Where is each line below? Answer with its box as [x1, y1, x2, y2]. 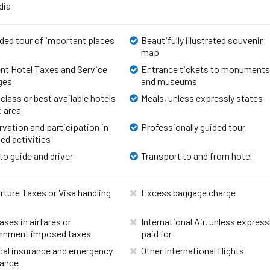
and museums [141, 75, 198, 87]
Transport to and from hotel [141, 149, 253, 162]
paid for [141, 227, 172, 239]
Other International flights [141, 244, 245, 256]
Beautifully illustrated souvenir [141, 34, 263, 46]
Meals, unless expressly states [141, 92, 263, 104]
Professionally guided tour [141, 121, 246, 133]
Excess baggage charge [141, 186, 236, 198]
